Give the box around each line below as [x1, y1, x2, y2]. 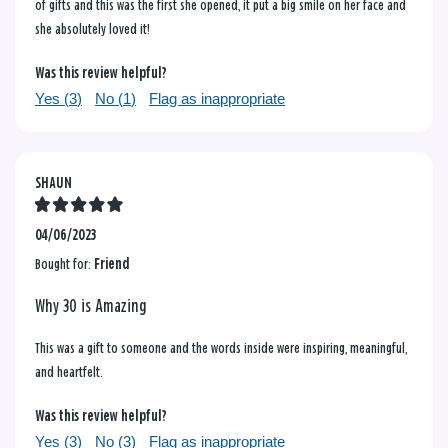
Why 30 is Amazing [35, 297, 147, 316]
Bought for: [35, 256, 94, 272]
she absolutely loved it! [35, 21, 150, 37]
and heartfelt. [35, 364, 103, 380]
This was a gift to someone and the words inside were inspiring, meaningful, [35, 340, 407, 356]
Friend [94, 256, 130, 272]
